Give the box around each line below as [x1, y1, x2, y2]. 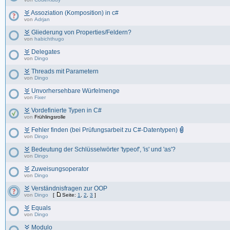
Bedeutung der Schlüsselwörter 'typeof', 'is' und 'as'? [31, 146, 176, 153]
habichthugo [34, 36, 64, 42]
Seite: [62, 192, 78, 198]
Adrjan [34, 16, 50, 22]
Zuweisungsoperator [31, 165, 89, 172]
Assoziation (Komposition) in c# [31, 9, 119, 16]
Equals [31, 204, 51, 212]
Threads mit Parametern [31, 68, 99, 75]
